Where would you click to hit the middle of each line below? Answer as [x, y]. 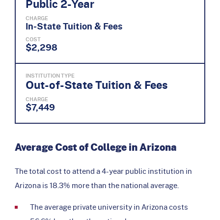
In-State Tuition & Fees [74, 26]
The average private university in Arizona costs [109, 206]
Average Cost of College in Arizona [96, 147]
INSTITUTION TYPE [50, 75]
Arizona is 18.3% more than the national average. [97, 185]
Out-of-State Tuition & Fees [96, 84]
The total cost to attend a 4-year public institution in [103, 171]
